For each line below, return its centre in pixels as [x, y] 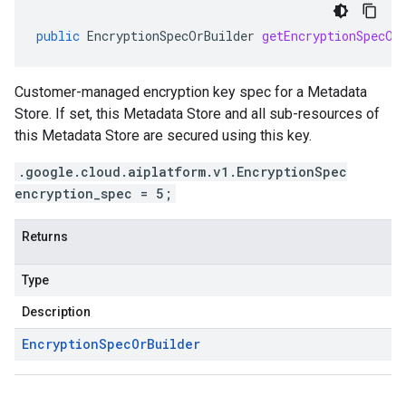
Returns [45, 237]
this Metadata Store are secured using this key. [163, 135]
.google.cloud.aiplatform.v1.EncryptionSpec [183, 172]
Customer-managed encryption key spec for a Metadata [191, 92]
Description [56, 312]
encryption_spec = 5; [93, 193]
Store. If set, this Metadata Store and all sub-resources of [197, 114]
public [58, 36]
